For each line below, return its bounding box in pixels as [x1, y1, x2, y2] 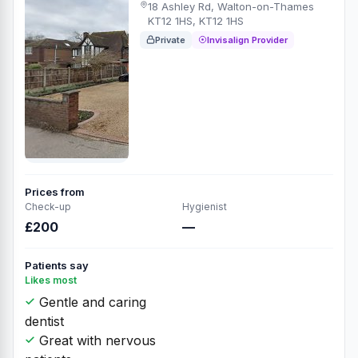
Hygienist [182, 200, 227, 213]
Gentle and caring [35, 293, 146, 310]
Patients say [25, 258, 89, 272]
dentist [25, 312, 64, 329]
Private [155, 34, 185, 46]
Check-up [25, 200, 71, 213]
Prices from [25, 185, 85, 198]
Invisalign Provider [207, 34, 288, 46]
